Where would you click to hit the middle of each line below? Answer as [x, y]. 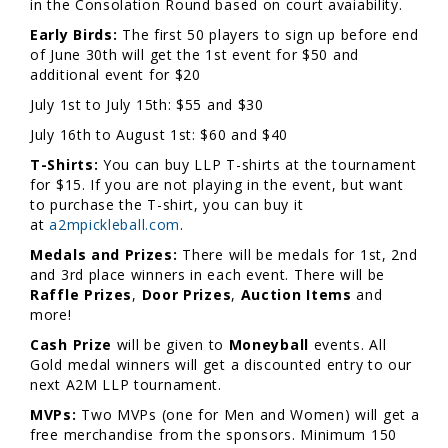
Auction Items [296, 294]
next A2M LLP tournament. [128, 384]
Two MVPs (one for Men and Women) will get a [248, 414]
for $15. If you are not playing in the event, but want [217, 184]
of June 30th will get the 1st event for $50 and [194, 54]
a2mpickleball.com [115, 224]
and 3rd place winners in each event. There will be [208, 274]
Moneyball [268, 344]
